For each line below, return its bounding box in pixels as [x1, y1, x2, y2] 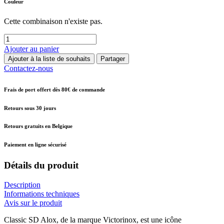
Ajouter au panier [4, 44, 59, 53]
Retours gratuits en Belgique [4, 123, 72, 129]
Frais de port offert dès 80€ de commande [4, 86, 105, 92]
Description [4, 180, 40, 189]
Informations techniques [4, 189, 79, 198]
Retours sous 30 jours [4, 104, 56, 111]
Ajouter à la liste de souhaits [8, 54, 90, 62]
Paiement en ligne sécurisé [4, 141, 66, 148]
